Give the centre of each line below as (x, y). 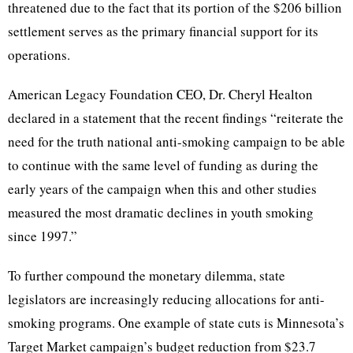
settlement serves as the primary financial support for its (163, 31)
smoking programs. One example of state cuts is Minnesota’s (176, 323)
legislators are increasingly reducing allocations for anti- (166, 299)
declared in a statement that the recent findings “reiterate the (176, 118)
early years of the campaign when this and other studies (162, 189)
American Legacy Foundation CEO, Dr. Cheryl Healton (160, 94)
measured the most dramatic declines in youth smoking (161, 212)
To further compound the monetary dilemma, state (147, 275)
